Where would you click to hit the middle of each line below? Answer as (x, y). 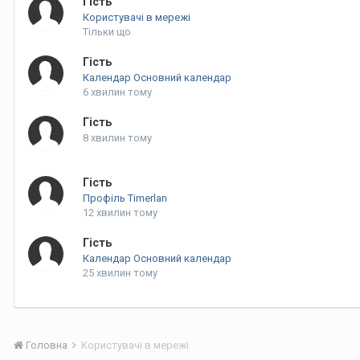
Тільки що (107, 32)
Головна (47, 345)
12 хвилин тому (120, 213)
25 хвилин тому (120, 273)
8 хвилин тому (117, 138)
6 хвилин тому (117, 92)
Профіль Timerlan (125, 198)
